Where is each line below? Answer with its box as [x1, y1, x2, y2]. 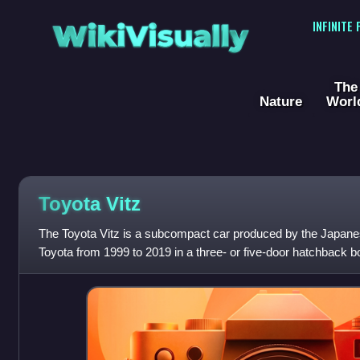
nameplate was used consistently [38, 264, 213, 278]
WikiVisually [47, 9, 254, 53]
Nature [260, 93, 302, 110]
